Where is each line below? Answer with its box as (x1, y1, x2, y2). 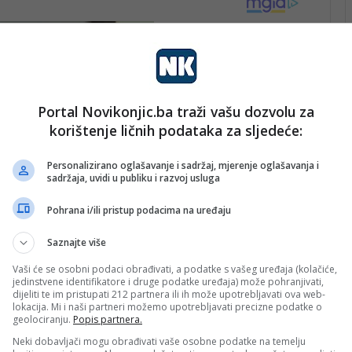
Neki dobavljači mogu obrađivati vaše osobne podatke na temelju (13, 335, 306, 348)
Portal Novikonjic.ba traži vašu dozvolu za (38, 102, 314, 121)
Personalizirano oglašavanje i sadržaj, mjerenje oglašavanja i (47, 159, 319, 172)
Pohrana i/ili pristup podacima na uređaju (47, 203, 231, 217)
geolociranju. (13, 313, 73, 326)
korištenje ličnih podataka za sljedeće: (49, 121, 302, 140)
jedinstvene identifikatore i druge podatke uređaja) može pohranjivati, (13, 275, 324, 288)
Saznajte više (47, 236, 106, 249)
